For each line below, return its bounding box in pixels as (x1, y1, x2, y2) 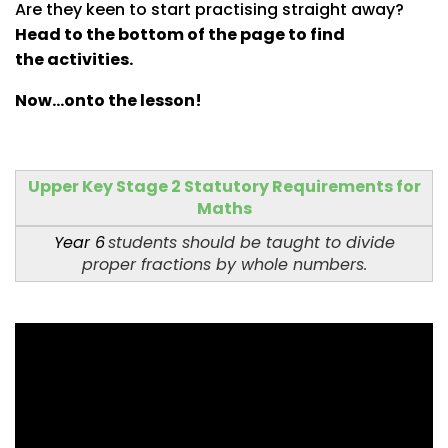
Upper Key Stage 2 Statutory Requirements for (27, 174, 421, 198)
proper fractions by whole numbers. (81, 252, 367, 276)
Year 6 (53, 230, 105, 254)
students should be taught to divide (107, 230, 395, 254)
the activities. (15, 47, 136, 71)
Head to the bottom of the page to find (15, 22, 345, 46)
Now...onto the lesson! (15, 88, 202, 112)
